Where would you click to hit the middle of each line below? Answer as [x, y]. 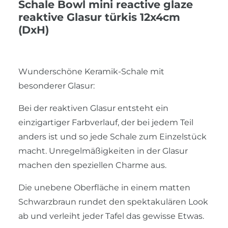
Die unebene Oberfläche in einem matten [104, 187]
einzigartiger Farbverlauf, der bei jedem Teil [106, 122]
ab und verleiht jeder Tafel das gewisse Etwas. [111, 216]
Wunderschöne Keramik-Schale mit [91, 71]
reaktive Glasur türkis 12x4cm [99, 17]
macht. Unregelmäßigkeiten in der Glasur [103, 151]
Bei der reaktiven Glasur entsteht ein [93, 108]
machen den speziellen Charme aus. [92, 165]
